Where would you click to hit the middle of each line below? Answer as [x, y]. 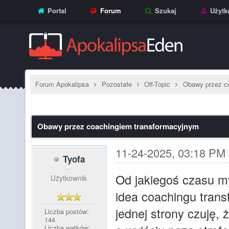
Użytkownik [69, 178]
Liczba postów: [66, 211]
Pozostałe [117, 84]
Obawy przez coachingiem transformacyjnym [118, 126]
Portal [56, 10]
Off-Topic [157, 84]
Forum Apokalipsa [62, 84]
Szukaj [165, 10]
